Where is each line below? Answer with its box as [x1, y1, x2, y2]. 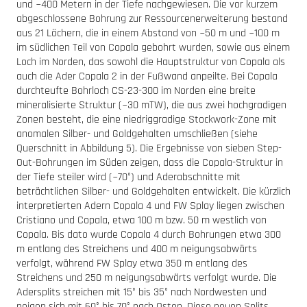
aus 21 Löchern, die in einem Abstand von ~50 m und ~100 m [16, 25, 280, 40]
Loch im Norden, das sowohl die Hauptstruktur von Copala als [16, 54, 285, 69]
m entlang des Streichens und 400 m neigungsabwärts [16, 241, 257, 256]
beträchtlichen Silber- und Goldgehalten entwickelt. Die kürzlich [16, 184, 291, 199]
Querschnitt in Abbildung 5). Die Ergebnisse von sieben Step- [16, 140, 282, 156]
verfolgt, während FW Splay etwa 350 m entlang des [16, 256, 247, 271]
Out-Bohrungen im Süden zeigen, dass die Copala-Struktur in [16, 155, 283, 170]
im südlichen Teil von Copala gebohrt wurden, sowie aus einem [16, 40, 290, 55]
